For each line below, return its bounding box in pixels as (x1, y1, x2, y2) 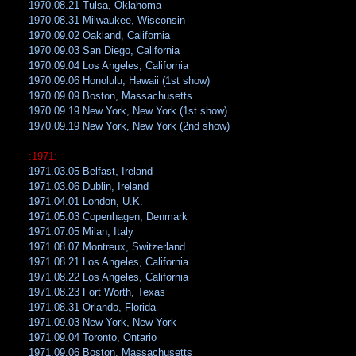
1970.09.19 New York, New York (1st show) (29, 105, 228, 118)
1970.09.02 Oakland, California (29, 29, 171, 42)
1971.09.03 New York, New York (29, 316, 177, 329)
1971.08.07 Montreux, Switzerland (29, 241, 186, 253)
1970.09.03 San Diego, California (29, 44, 180, 57)
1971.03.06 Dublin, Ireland (29, 180, 149, 193)
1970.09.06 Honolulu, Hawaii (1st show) (29, 75, 211, 87)
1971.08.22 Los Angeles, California (29, 271, 189, 284)
